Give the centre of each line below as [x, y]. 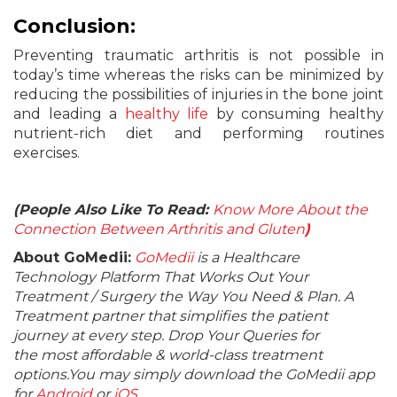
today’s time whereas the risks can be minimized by [198, 75]
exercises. [47, 153]
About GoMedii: [72, 257]
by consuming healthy [296, 114]
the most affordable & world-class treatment [168, 355]
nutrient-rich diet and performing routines [198, 133]
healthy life [167, 114]
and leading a [69, 114]
